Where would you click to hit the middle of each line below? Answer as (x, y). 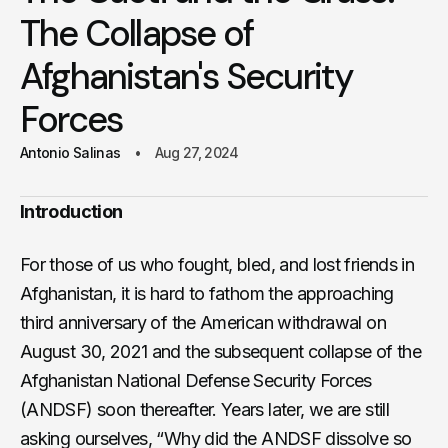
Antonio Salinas (70, 152)
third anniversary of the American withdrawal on (203, 322)
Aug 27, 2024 (196, 152)
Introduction (71, 211)
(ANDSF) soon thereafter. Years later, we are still (204, 409)
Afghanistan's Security (187, 76)
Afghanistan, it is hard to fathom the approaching (207, 293)
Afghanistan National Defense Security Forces (196, 380)
